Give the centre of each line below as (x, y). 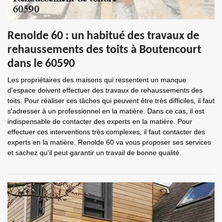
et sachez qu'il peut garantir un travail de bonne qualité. (94, 153)
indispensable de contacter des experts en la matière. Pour (100, 121)
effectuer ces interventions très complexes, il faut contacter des (106, 132)
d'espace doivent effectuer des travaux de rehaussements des (105, 90)
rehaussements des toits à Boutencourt (104, 50)
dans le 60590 (41, 64)
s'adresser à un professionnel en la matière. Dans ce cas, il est (106, 111)
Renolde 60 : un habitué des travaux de (103, 36)
